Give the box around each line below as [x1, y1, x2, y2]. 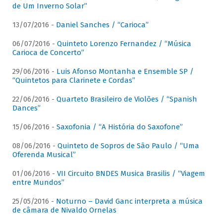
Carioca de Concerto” [12, 48, 84, 57]
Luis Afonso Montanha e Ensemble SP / [56, 67, 194, 76]
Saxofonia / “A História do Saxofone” [56, 122, 183, 132]
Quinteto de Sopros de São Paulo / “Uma [57, 141, 199, 151]
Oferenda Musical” [12, 150, 76, 160]
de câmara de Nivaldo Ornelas [12, 206, 116, 215]
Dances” [12, 104, 41, 113]
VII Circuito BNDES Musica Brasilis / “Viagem [56, 169, 205, 178]
